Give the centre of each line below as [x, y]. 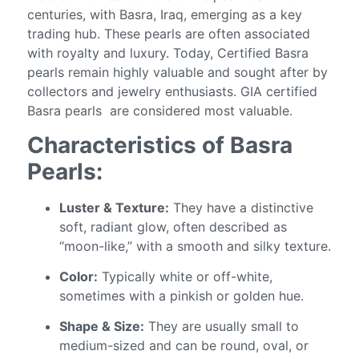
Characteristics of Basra [160, 145]
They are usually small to [222, 327]
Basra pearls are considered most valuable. [160, 111]
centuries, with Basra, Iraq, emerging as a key [165, 15]
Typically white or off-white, [186, 277]
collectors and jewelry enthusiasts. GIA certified [173, 92]
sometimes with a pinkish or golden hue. [182, 296]
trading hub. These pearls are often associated [169, 34]
